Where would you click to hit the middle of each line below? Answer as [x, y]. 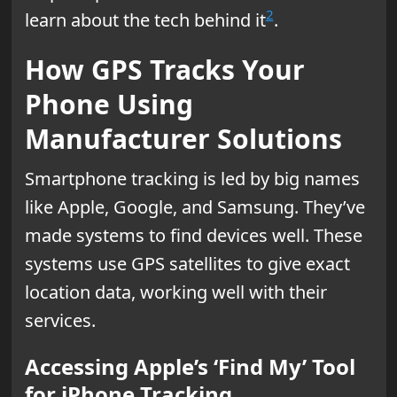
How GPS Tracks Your [164, 69]
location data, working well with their [175, 292]
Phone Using [109, 104]
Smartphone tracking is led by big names [192, 178]
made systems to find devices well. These [193, 235]
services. [60, 320]
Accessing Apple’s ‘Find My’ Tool [190, 366]
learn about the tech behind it [145, 19]
